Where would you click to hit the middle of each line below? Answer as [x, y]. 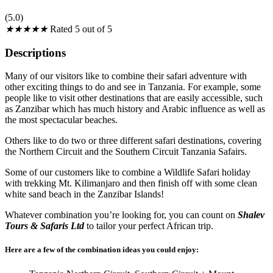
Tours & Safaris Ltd [44, 226]
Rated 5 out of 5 [81, 29]
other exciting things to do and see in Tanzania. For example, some [133, 87]
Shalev [251, 215]
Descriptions [35, 52]
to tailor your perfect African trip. [149, 226]
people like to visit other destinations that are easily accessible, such [134, 98]
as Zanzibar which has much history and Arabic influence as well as [135, 109]
